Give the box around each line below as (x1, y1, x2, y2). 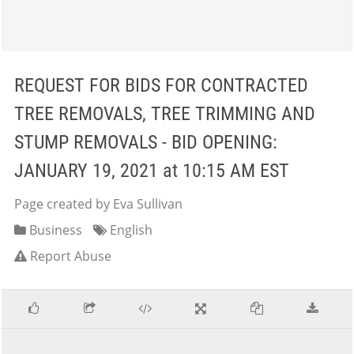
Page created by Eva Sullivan (14, 195, 183, 213)
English (107, 221, 153, 239)
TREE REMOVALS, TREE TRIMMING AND (14, 103, 315, 125)
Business (26, 221, 82, 239)
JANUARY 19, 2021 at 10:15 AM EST (14, 160, 289, 182)
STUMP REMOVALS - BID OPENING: (14, 131, 277, 153)
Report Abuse (30, 247, 111, 265)
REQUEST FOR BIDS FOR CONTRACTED (14, 74, 308, 96)
